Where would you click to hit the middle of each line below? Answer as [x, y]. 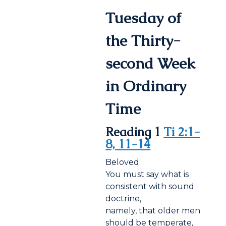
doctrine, [124, 199]
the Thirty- [143, 41]
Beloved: [123, 162]
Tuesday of [144, 18]
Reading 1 [135, 132]
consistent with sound [150, 187]
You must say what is [147, 175]
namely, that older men [153, 211]
